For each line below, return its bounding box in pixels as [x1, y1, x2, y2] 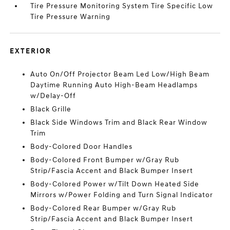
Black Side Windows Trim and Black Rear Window [30, 118, 208, 127]
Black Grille [30, 105, 72, 113]
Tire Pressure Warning [30, 12, 111, 21]
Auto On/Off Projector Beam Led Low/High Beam [30, 70, 210, 79]
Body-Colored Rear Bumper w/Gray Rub [30, 204, 177, 213]
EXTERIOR [10, 47, 52, 55]
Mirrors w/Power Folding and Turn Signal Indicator [30, 190, 214, 199]
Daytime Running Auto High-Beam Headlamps [30, 81, 198, 89]
